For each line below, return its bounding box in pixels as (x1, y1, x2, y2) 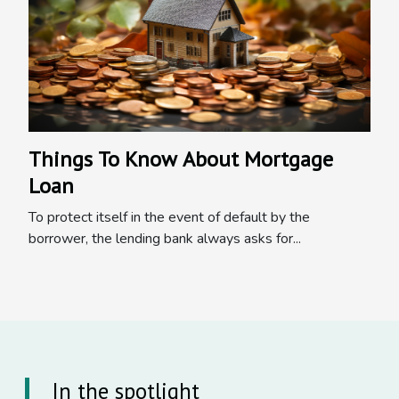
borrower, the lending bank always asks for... (28, 228, 301, 248)
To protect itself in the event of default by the (28, 207, 310, 227)
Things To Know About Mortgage (28, 144, 333, 173)
